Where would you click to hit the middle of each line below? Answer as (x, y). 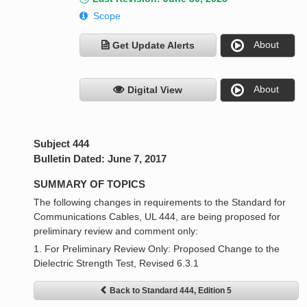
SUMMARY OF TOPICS (90, 184)
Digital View (155, 90)
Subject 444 (62, 144)
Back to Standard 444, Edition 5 (171, 291)
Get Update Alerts (153, 46)
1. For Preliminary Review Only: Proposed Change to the (157, 249)
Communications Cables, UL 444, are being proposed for (157, 217)
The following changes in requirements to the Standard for (160, 202)
